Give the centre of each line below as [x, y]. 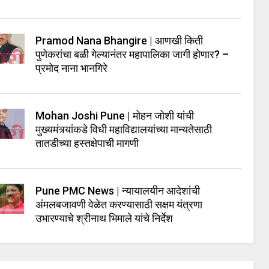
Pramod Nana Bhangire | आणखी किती [119, 40]
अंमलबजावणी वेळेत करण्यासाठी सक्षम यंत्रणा [119, 204]
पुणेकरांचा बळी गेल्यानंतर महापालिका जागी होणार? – [132, 54]
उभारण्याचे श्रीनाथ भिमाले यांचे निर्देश [104, 218]
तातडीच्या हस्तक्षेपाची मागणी [87, 143]
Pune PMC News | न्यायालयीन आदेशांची [118, 190]
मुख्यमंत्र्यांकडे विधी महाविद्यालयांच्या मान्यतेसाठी [124, 129]
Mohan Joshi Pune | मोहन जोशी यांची [115, 115]
